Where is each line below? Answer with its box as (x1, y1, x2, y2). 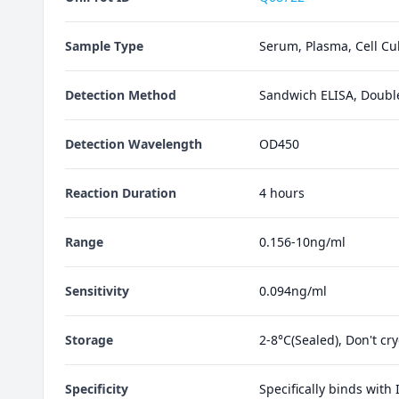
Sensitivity (65, 282, 129, 299)
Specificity (65, 380, 128, 397)
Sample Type (65, 37, 143, 54)
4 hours (258, 184, 305, 201)
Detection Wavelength (65, 135, 202, 152)
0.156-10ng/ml (258, 233, 346, 250)
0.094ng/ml (258, 282, 327, 299)
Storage (65, 331, 113, 348)
